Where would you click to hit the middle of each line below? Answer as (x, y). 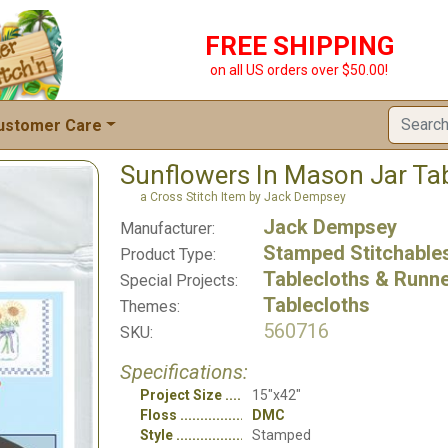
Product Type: (168, 254)
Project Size (181, 395)
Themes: (150, 306)
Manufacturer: (167, 228)
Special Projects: (179, 280)
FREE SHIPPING (299, 46)
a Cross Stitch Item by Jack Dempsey (243, 197)
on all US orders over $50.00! (299, 70)
